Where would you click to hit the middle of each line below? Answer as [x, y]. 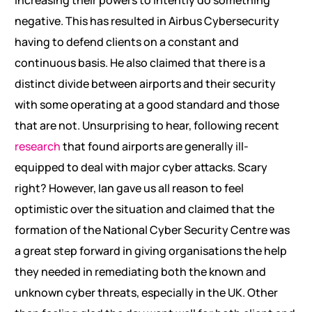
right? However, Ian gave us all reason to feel [129, 188]
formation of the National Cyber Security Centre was [152, 230]
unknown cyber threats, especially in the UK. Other [146, 292]
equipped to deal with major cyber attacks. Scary [141, 167]
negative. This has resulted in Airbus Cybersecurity [147, 21]
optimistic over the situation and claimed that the [144, 209]
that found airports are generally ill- [154, 146]
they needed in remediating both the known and [140, 272]
